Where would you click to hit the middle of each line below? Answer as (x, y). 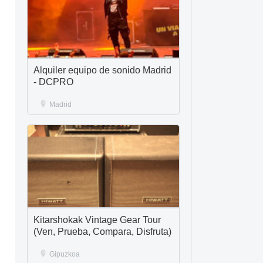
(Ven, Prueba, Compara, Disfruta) (102, 232)
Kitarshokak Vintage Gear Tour (97, 220)
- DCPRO (53, 82)
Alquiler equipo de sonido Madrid (102, 70)
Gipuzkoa (65, 254)
